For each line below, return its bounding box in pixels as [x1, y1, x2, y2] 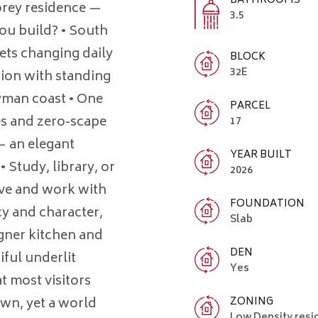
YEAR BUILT [230, 146, 292, 164]
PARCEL [230, 97, 270, 115]
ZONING [230, 292, 273, 311]
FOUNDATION [230, 194, 305, 213]
